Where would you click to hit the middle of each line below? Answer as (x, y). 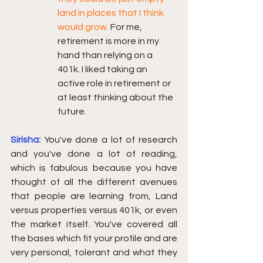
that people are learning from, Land (94, 196)
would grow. (84, 27)
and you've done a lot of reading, (94, 154)
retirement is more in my (109, 41)
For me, (127, 27)
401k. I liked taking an (103, 69)
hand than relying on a (106, 55)
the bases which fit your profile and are (94, 238)
